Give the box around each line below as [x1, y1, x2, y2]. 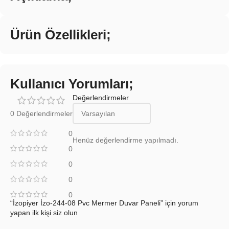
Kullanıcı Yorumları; [10, 76, 133, 92]
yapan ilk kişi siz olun [10, 209, 78, 217]
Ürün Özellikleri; [10, 27, 111, 43]
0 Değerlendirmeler [10, 109, 73, 118]
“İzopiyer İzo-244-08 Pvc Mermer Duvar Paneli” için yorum [10, 199, 198, 208]
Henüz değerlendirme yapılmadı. [73, 136, 178, 145]
